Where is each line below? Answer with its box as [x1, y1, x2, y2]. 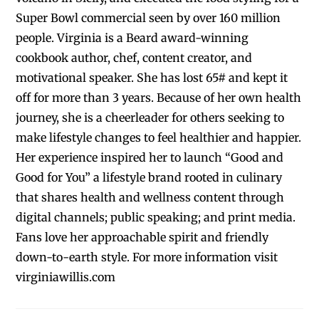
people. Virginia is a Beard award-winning [16, 31, 249, 46]
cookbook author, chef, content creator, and [16, 51, 253, 66]
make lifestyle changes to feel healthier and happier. [16, 130, 302, 145]
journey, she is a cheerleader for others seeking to [16, 110, 285, 125]
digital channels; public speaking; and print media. [16, 210, 296, 225]
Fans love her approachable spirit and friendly [16, 230, 269, 245]
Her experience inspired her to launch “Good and [16, 150, 284, 165]
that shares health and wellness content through [16, 190, 285, 205]
